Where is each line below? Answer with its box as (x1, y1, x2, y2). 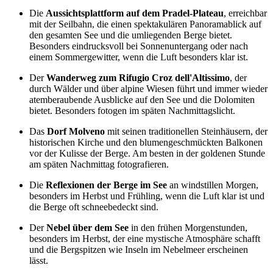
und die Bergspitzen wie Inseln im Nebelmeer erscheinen (29, 244, 248, 255)
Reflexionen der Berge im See (46, 180, 167, 191)
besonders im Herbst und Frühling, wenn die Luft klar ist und (29, 191, 264, 202)
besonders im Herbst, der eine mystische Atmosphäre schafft (29, 233, 260, 244)
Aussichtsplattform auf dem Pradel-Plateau (46, 8, 224, 19)
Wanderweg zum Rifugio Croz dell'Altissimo (46, 73, 230, 83)
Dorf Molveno (47, 126, 105, 137)
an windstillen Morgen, (167, 180, 258, 191)
